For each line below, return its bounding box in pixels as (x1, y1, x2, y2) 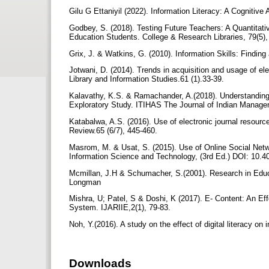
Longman (69, 177, 103, 187)
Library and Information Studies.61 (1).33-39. (69, 74, 226, 84)
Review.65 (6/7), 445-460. (69, 126, 160, 135)
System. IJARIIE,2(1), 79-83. (69, 203, 173, 213)
